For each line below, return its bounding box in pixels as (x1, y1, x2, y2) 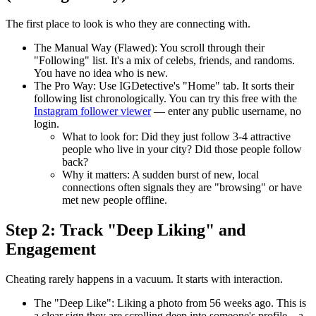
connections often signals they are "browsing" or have (62, 181, 302, 194)
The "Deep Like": (34, 297, 114, 310)
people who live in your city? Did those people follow (62, 143, 302, 156)
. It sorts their (236, 80, 294, 92)
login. (34, 118, 59, 130)
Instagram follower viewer (34, 105, 151, 118)
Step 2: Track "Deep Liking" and (6, 221, 245, 240)
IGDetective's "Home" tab (119, 80, 236, 92)
